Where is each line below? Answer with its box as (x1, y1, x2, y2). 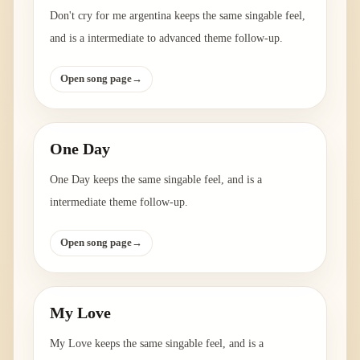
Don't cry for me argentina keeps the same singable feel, (50, 10, 305, 22)
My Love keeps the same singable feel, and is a (50, 337, 264, 350)
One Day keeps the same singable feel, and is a (50, 174, 262, 186)
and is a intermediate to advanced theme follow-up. (50, 32, 283, 45)
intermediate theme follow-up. (50, 196, 188, 209)
